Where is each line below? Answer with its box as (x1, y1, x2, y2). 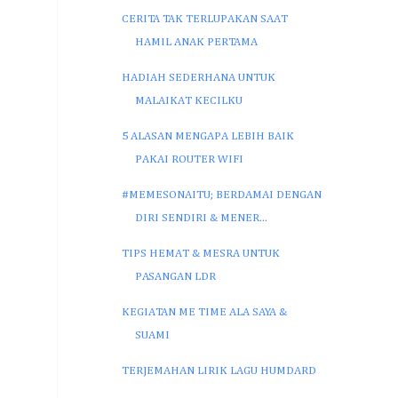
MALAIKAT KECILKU (135, 94, 243, 107)
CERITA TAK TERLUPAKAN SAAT (122, 12, 289, 25)
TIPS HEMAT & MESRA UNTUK (122, 247, 281, 259)
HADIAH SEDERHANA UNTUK (122, 71, 276, 84)
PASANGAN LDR (135, 270, 217, 283)
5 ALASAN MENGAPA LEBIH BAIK (122, 130, 295, 142)
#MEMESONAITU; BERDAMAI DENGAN (122, 188, 322, 201)
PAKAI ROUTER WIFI (135, 153, 244, 165)
